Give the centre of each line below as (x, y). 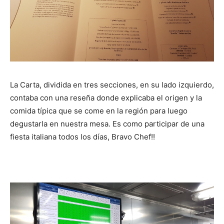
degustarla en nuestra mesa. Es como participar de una (107, 123)
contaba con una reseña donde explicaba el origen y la (106, 97)
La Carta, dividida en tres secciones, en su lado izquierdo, (112, 84)
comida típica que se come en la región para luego (99, 110)
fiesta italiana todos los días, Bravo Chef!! (82, 136)
